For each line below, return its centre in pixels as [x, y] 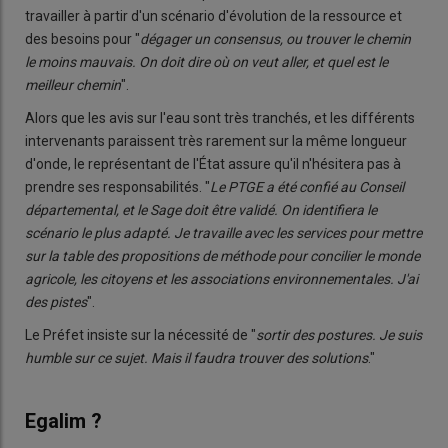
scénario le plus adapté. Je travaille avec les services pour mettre [223, 233]
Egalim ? [63, 421]
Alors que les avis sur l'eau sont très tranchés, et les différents [220, 118]
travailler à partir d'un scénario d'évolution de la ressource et [213, 16]
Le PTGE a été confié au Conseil [307, 187]
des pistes [56, 302]
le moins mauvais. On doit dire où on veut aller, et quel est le [206, 62]
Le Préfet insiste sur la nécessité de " [140, 335]
